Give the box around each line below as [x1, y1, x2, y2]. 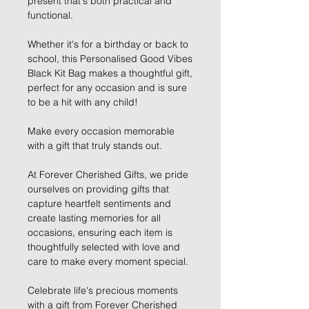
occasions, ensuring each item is [28, 226, 172, 239]
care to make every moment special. [28, 255, 188, 268]
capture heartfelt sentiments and [28, 197, 171, 210]
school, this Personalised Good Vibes [28, 52, 192, 66]
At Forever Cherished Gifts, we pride [28, 168, 188, 181]
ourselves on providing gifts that [28, 183, 169, 196]
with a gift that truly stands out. [28, 139, 162, 152]
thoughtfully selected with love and [28, 241, 180, 254]
